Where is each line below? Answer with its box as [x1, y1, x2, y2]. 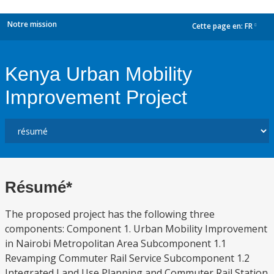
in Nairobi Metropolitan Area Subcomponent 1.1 [5, 237, 226, 250]
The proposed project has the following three [5, 207, 215, 221]
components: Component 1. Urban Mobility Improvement [5, 222, 267, 235]
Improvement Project [5, 86, 187, 108]
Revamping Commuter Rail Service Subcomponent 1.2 [5, 251, 250, 265]
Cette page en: [192, 21, 245, 32]
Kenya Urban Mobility [5, 63, 192, 85]
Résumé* [5, 178, 72, 196]
